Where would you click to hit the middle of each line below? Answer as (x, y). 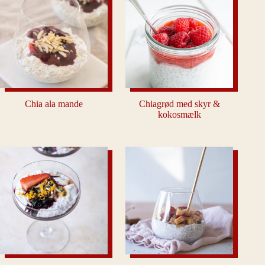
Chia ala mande (54, 104)
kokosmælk (179, 115)
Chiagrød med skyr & (179, 104)
